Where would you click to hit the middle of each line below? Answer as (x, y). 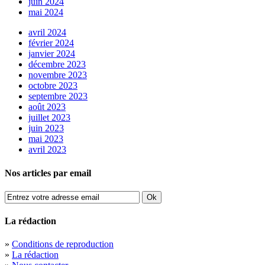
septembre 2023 (58, 96)
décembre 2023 (57, 64)
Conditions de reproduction (63, 244)
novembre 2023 (58, 75)
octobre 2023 (53, 86)
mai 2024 (46, 12)
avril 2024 (47, 33)
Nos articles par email (48, 173)
